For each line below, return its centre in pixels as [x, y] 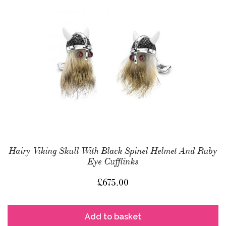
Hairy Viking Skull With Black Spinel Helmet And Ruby [113, 151]
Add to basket [113, 216]
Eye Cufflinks [113, 161]
